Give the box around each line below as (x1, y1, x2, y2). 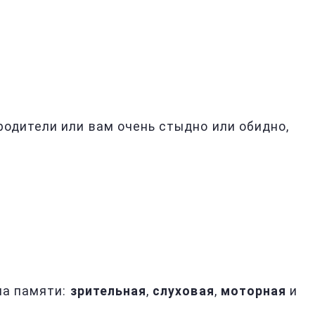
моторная (220, 284, 287, 298)
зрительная (70, 284, 147, 298)
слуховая (153, 284, 214, 298)
